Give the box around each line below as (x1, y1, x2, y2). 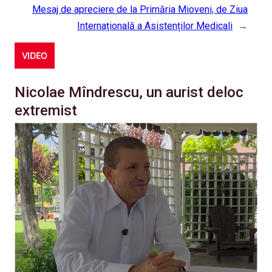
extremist (15, 102, 77, 120)
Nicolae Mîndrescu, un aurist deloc (15, 84, 243, 101)
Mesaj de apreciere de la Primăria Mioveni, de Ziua (32, 4, 248, 16)
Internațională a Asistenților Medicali (77, 20, 233, 32)
